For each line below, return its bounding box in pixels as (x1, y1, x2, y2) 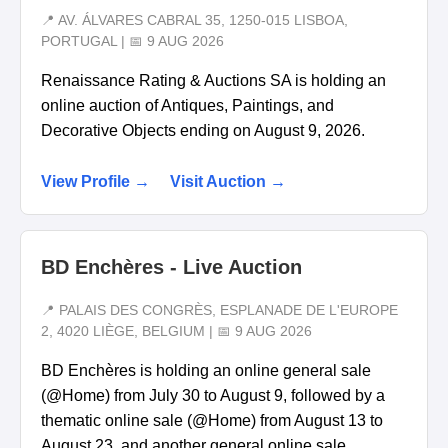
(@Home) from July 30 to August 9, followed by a (41, 386, 385, 404)
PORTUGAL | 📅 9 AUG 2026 (41, 34, 224, 50)
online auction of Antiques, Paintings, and (41, 97, 334, 115)
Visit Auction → (170, 173, 286, 191)
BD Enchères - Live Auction (41, 256, 302, 279)
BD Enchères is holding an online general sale (41, 361, 371, 379)
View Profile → (41, 173, 150, 191)
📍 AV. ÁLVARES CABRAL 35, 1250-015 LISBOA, (41, 13, 348, 29)
